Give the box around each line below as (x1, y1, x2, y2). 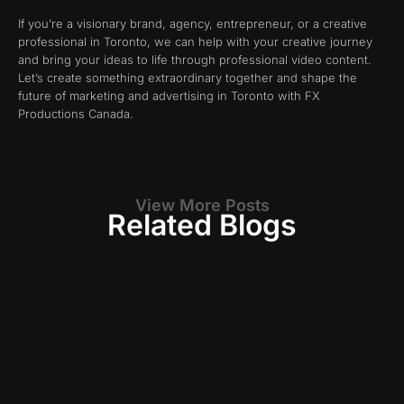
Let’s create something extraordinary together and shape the (18, 69, 357, 85)
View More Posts (134, 196, 270, 216)
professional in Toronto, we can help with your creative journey (18, 33, 372, 49)
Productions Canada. (18, 106, 133, 121)
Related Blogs (107, 207, 297, 243)
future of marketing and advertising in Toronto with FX (18, 87, 320, 103)
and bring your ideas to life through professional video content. (18, 51, 372, 67)
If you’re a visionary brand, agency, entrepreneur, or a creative (18, 15, 367, 31)
